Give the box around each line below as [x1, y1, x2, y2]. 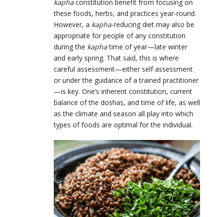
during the [54, 42, 85, 52]
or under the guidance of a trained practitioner [54, 76, 199, 85]
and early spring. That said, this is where [54, 53, 179, 63]
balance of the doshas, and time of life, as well [54, 98, 200, 108]
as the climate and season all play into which [54, 109, 193, 119]
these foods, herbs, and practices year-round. [54, 9, 196, 18]
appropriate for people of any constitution [54, 31, 186, 41]
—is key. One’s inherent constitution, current [54, 87, 192, 96]
